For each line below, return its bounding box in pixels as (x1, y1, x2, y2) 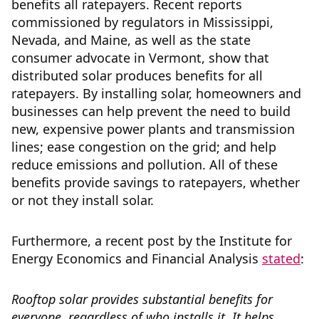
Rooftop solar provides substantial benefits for (11, 291, 273, 308)
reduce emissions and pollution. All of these (11, 156, 278, 174)
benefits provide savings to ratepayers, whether (11, 174, 300, 192)
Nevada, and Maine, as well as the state (11, 31, 251, 49)
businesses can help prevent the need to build (11, 103, 291, 120)
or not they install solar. (11, 192, 154, 209)
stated (262, 250, 300, 268)
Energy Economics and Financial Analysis (11, 250, 262, 268)
